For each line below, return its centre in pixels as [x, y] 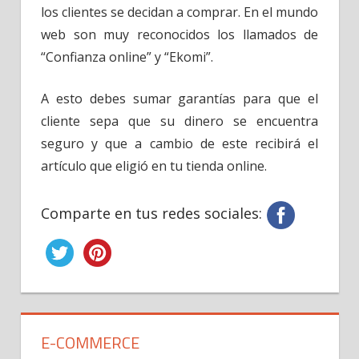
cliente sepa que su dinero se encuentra [179, 121]
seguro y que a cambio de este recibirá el [179, 144]
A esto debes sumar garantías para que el [179, 99]
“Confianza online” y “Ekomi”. [127, 57]
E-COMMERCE [90, 343]
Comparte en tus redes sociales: [151, 214]
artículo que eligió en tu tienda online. [154, 166]
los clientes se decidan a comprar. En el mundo [179, 12]
